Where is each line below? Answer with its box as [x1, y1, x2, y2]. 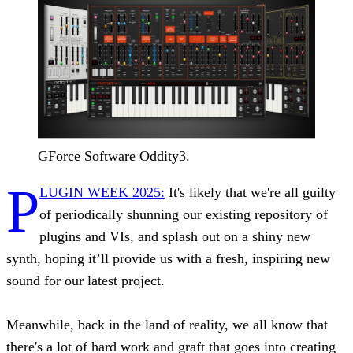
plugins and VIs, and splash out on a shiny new [39, 228, 310, 244]
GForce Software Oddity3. [38, 147, 190, 164]
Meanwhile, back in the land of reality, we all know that [6, 316, 328, 333]
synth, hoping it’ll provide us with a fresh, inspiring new [6, 250, 330, 266]
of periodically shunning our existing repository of [39, 206, 328, 222]
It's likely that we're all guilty [165, 184, 336, 200]
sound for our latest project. [6, 272, 165, 288]
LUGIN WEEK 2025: [39, 184, 165, 200]
